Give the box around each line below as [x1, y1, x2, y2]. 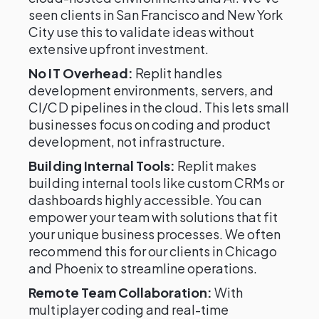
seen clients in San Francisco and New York [28, 6, 283, 23]
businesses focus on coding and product [28, 116, 271, 132]
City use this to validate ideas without [28, 23, 255, 40]
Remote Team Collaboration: [28, 284, 213, 300]
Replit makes [174, 157, 257, 174]
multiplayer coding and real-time [28, 301, 229, 318]
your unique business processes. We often [28, 226, 281, 242]
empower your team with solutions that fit [28, 209, 278, 225]
